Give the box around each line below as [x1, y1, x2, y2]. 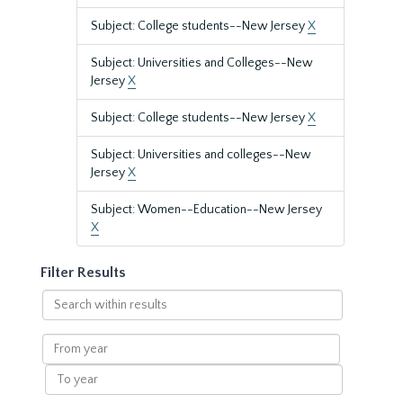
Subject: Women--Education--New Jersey [91, 202, 322, 217]
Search [40, 291, 81, 305]
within [40, 309, 78, 323]
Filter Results [40, 264, 126, 281]
